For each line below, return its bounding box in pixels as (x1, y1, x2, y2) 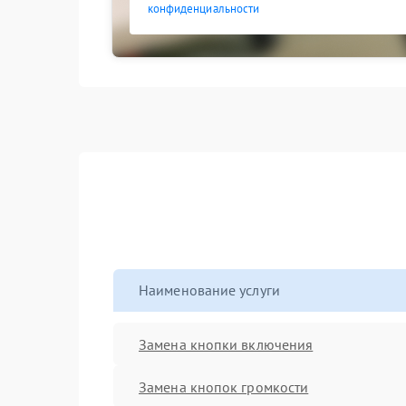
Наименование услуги (139, 281, 280, 299)
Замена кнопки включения (139, 334, 314, 353)
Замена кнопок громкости (139, 377, 309, 396)
